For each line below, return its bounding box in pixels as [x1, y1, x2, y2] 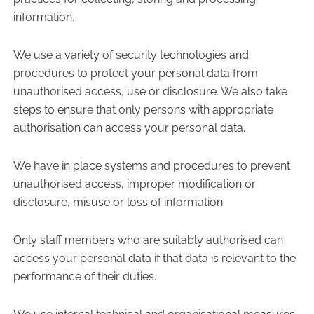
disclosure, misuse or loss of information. [13, 196, 225, 209]
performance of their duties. [13, 270, 156, 283]
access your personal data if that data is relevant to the [13, 252, 296, 265]
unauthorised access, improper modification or [13, 177, 256, 191]
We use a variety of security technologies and [13, 48, 249, 62]
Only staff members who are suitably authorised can [13, 233, 283, 247]
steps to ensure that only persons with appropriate [13, 103, 273, 116]
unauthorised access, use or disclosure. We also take [13, 85, 287, 98]
